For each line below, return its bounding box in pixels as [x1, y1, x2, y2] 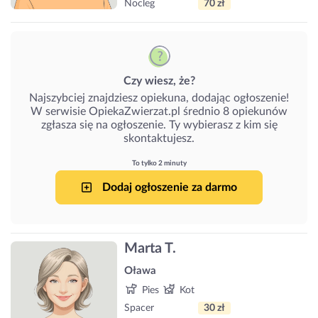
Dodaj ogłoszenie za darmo [99, 181, 237, 193]
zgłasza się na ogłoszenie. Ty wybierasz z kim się [40, 119, 278, 131]
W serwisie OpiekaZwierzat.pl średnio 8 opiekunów [31, 105, 287, 117]
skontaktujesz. [124, 132, 194, 144]
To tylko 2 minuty [131, 159, 187, 167]
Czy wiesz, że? [123, 75, 195, 87]
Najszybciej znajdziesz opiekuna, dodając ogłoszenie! [29, 92, 289, 104]
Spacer [124, 303, 154, 314]
